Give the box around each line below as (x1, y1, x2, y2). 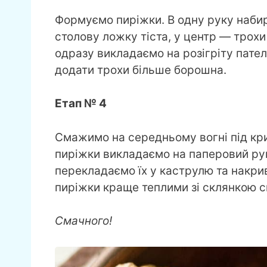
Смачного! (55, 214, 115, 228)
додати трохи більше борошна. (55, 63, 226, 77)
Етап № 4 (55, 97, 107, 111)
